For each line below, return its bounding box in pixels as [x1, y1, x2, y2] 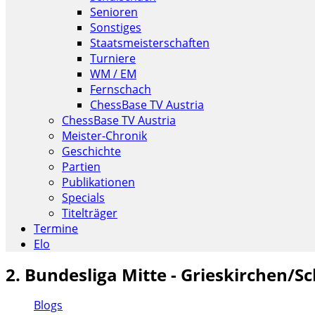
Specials [62, 190, 105, 205]
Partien [62, 159, 101, 174]
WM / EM [90, 66, 136, 82]
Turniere [90, 51, 136, 66]
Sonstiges [90, 20, 141, 35]
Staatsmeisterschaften [90, 35, 210, 51]
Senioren [90, 4, 138, 20]
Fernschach [90, 82, 151, 97]
